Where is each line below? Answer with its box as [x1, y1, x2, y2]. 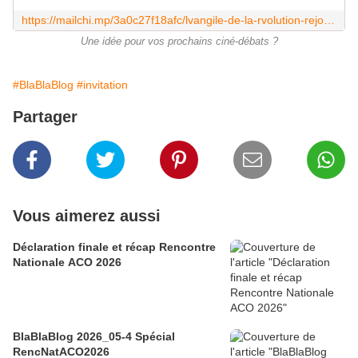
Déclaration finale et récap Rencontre [13, 241, 216, 254]
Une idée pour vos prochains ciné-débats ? [80, 36, 278, 48]
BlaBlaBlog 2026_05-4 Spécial [13, 330, 175, 344]
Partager [13, 108, 78, 126]
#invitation [77, 78, 128, 92]
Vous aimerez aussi [13, 207, 161, 225]
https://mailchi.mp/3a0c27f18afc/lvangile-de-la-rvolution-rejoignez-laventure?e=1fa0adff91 [324, 14, 335, 27]
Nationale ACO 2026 [13, 256, 121, 269]
